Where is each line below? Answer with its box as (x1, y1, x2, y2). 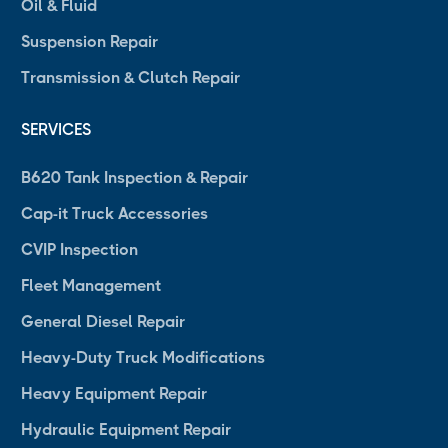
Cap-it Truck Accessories (21, 204, 208, 224)
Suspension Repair (21, 32, 158, 52)
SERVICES (21, 120, 91, 140)
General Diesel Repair (21, 312, 185, 332)
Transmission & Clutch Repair (21, 68, 240, 88)
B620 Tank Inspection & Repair (21, 168, 248, 188)
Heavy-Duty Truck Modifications (21, 348, 265, 368)
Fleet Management (21, 276, 161, 296)
